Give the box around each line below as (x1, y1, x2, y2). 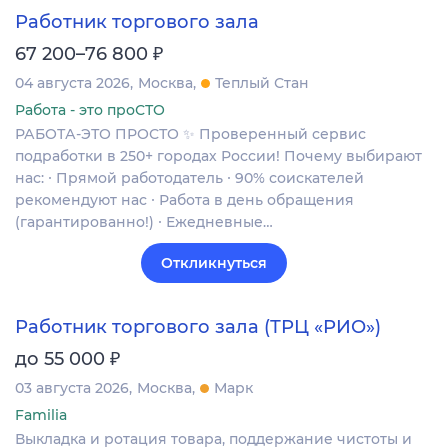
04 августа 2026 (15, 74, 130, 93)
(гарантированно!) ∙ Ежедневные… (15, 213, 273, 232)
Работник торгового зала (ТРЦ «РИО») (15, 315, 381, 338)
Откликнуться (161, 254, 267, 273)
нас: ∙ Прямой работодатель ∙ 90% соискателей (15, 169, 364, 188)
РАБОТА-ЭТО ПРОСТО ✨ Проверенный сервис (15, 125, 366, 144)
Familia (15, 405, 67, 424)
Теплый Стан (215, 74, 309, 93)
